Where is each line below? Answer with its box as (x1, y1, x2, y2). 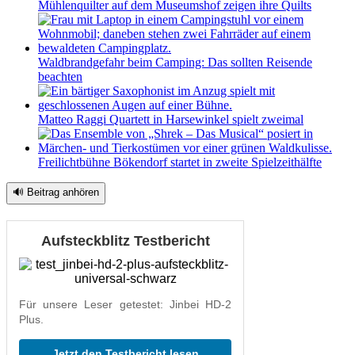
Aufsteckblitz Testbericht (40, 232, 210, 249)
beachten (38, 69, 82, 83)
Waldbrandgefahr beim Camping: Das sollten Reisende (38, 55, 312, 69)
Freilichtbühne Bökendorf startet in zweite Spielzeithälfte (38, 155, 322, 169)
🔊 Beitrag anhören (13, 185, 99, 198)
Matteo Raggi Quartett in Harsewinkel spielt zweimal (38, 112, 303, 126)
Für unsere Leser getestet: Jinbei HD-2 (19, 297, 231, 311)
